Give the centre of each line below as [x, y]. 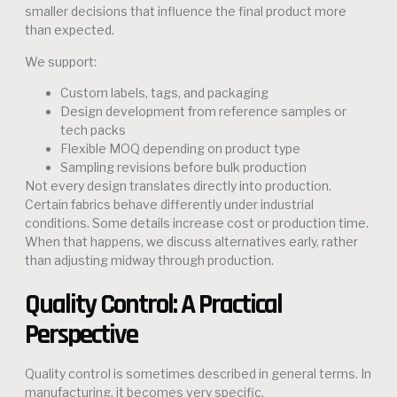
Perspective [81, 335]
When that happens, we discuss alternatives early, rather [191, 241]
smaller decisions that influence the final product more [186, 12]
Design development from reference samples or [203, 111]
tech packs [93, 129]
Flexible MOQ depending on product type [180, 148]
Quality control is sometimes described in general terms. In [198, 374]
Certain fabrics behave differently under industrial [169, 204]
